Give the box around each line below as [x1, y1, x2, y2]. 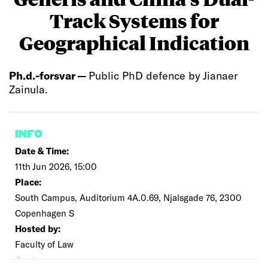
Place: [15, 176, 41, 187]
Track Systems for [49, 8, 219, 33]
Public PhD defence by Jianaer [89, 69, 237, 82]
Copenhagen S [15, 208, 74, 218]
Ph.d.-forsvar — [9, 69, 89, 82]
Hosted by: [15, 223, 60, 234]
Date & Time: [15, 145, 69, 156]
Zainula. [9, 83, 48, 96]
